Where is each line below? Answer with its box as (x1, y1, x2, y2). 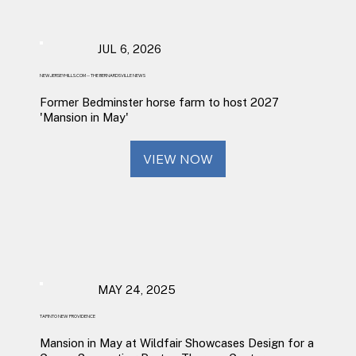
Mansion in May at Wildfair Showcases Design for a (39, 336, 314, 350)
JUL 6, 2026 (97, 42, 161, 56)
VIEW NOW (142, 150, 213, 167)
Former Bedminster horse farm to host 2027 (39, 95, 279, 110)
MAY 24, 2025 (97, 283, 176, 297)
